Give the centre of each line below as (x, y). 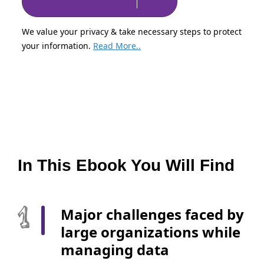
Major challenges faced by (153, 214)
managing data (115, 249)
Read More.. (117, 45)
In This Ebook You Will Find (126, 165)
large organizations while (151, 232)
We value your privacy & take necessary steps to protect (132, 31)
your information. (57, 45)
